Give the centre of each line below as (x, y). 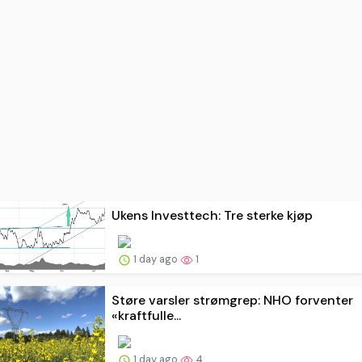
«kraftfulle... (146, 316)
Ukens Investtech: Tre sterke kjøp (212, 216)
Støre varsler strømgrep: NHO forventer (232, 301)
